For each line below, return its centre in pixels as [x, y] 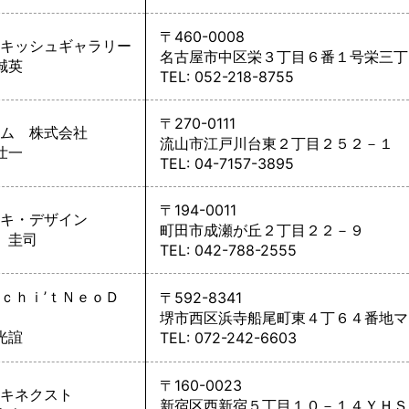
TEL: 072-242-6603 [228, 338]
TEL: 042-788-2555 [228, 250]
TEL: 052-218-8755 [227, 77]
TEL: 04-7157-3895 [227, 163]
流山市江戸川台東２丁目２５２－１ [277, 143]
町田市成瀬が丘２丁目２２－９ [262, 230]
